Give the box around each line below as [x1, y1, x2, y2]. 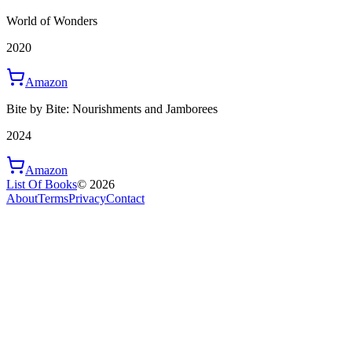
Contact [106, 192, 145, 206]
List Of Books [6, 178, 77, 192]
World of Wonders [6, 14, 97, 28]
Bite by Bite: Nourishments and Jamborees [6, 102, 218, 116]
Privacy [68, 192, 106, 206]
